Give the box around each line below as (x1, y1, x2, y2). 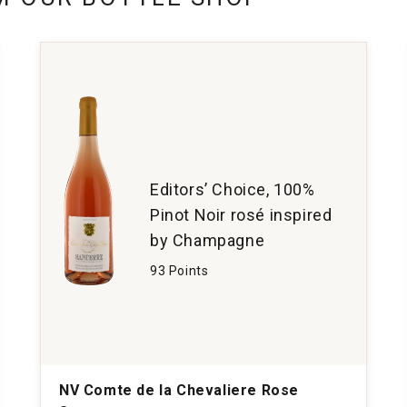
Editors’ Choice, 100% (149, 179, 315, 199)
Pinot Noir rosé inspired (149, 204, 333, 224)
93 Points (149, 263, 209, 278)
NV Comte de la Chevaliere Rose (58, 381, 299, 399)
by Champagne (149, 230, 265, 250)
